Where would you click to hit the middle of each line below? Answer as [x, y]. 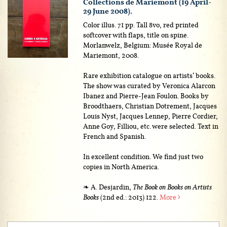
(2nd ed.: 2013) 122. [129, 197]
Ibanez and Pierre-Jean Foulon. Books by [146, 96]
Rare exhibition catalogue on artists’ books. [149, 75]
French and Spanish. [115, 136]
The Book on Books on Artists [173, 187]
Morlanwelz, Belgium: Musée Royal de [143, 45]
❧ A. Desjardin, [108, 187]
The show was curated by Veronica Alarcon [149, 85]
